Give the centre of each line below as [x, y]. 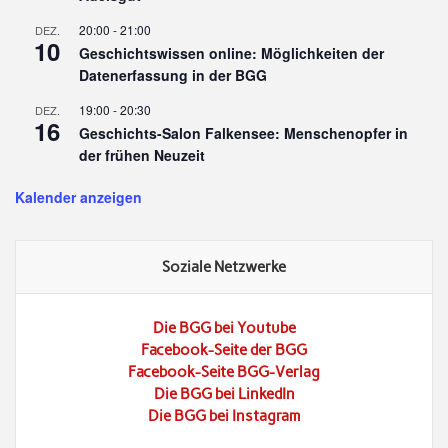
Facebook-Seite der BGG [224, 349]
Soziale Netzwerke [224, 266]
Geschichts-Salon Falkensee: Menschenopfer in [244, 132]
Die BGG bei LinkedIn [224, 393]
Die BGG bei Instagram [224, 415]
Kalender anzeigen [79, 196]
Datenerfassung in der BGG [173, 74]
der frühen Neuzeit [142, 154]
